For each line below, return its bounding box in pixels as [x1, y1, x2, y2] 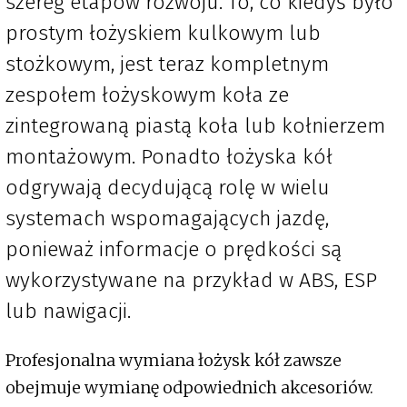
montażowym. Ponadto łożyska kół [5, 144, 333, 170]
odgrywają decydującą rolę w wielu [5, 174, 330, 201]
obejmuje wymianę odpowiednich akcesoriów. [5, 377, 373, 399]
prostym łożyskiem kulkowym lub [5, 20, 321, 46]
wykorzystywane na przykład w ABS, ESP [5, 267, 377, 293]
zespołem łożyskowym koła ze [5, 82, 289, 108]
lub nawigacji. [5, 298, 131, 324]
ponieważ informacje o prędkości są [5, 236, 342, 263]
